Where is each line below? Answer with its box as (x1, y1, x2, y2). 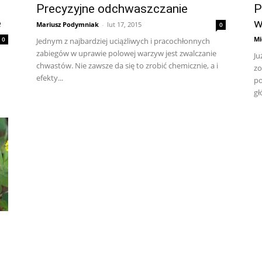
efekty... (36, 72, 63, 83)
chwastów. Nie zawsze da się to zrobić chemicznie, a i (36, 60, 218, 71)
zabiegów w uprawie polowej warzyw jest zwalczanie (36, 47, 216, 58)
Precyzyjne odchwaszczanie (36, 1, 188, 16)
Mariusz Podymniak (36, 19, 99, 29)
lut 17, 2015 (107, 19, 142, 29)
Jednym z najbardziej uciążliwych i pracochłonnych (36, 35, 210, 46)
